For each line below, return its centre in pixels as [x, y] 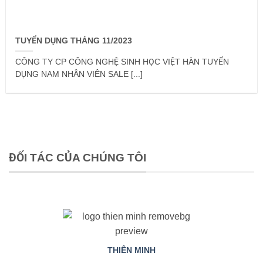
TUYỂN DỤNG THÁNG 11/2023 [74, 41]
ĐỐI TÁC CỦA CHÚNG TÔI [77, 158]
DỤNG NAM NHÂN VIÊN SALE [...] [79, 75]
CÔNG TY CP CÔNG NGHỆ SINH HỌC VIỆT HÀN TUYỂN [122, 62]
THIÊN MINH [131, 250]
